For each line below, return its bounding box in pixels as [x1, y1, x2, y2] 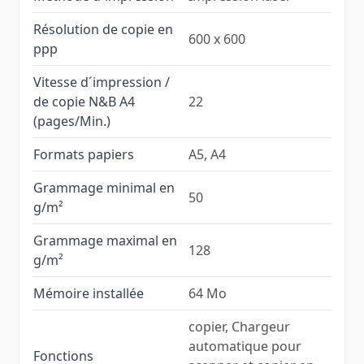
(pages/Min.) [33, 111, 110, 130]
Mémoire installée [33, 284, 144, 302]
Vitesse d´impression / [33, 72, 170, 91]
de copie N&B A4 [33, 92, 135, 110]
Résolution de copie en [33, 19, 173, 38]
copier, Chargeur [188, 317, 290, 336]
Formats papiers [33, 145, 134, 163]
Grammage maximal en [33, 231, 177, 249]
